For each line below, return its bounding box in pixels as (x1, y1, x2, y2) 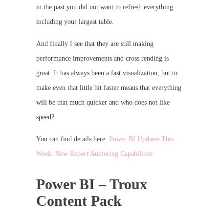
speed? (36, 113, 54, 121)
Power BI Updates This (109, 135, 174, 143)
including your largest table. (36, 18, 114, 25)
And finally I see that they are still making (36, 40, 153, 47)
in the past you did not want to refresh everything (36, 3, 173, 11)
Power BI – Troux (36, 175, 147, 192)
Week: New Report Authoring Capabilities (36, 150, 153, 157)
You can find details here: (36, 135, 109, 143)
